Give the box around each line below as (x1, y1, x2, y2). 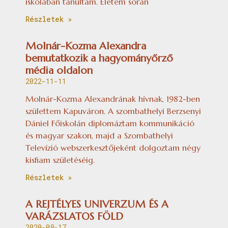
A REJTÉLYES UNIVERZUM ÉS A (25, 197, 168, 211)
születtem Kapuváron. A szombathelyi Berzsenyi (25, 105, 201, 116)
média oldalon (25, 64, 93, 77)
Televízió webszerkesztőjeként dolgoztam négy (25, 142, 201, 153)
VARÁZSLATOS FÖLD (25, 210, 123, 223)
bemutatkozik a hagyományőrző (25, 51, 173, 65)
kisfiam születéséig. (25, 154, 95, 165)
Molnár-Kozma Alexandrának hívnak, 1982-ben (25, 93, 200, 104)
